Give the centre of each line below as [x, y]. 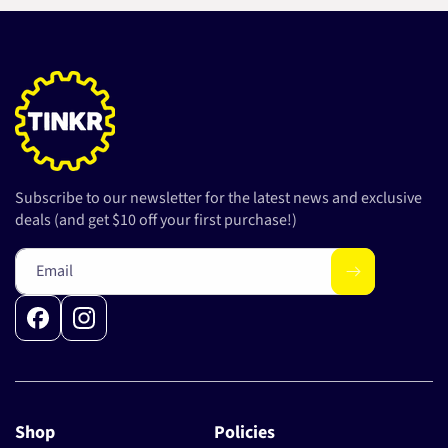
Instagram [110, 330]
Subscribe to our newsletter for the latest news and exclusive [218, 198]
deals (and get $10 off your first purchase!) [156, 220]
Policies [244, 433]
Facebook [62, 330]
